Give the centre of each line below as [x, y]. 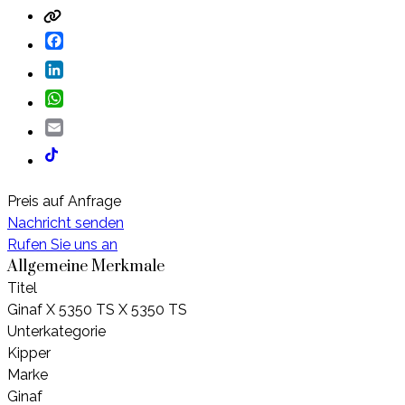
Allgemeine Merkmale [86, 267]
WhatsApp [99, 97]
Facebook [97, 39]
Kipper [29, 353]
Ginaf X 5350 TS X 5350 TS [97, 310]
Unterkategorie [57, 332]
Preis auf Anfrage [64, 202]
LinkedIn [91, 68]
